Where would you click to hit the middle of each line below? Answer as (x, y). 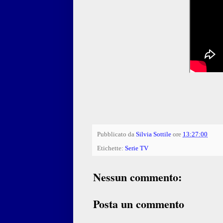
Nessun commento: (137, 177)
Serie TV (137, 148)
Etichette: (111, 148)
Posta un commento (139, 204)
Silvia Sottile (154, 135)
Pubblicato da (116, 135)
